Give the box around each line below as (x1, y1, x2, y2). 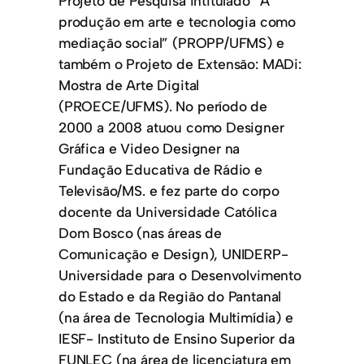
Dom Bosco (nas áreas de (58, 224, 223, 242)
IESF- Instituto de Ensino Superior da (58, 330, 295, 348)
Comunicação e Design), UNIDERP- (58, 245, 288, 263)
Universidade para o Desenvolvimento (58, 266, 301, 284)
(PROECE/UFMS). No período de (58, 97, 268, 115)
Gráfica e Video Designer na (58, 140, 240, 158)
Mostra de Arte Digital (58, 76, 200, 94)
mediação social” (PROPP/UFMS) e (58, 34, 284, 52)
